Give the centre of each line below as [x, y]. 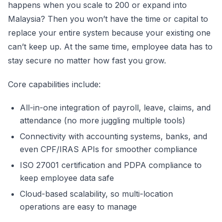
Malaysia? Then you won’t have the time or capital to [108, 19]
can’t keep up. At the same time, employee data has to [110, 47]
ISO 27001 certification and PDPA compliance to [111, 165]
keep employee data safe [67, 178]
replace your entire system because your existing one [109, 33]
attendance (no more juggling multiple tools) [103, 120]
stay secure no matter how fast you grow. [87, 60]
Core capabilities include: [54, 84]
